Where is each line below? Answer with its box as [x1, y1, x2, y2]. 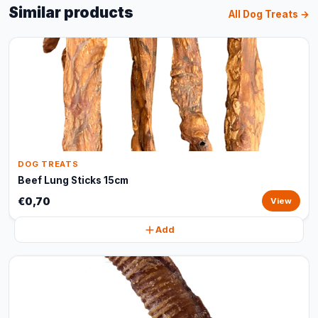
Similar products [9, 4, 133, 21]
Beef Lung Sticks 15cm [18, 175, 128, 186]
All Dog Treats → [229, 9, 309, 20]
